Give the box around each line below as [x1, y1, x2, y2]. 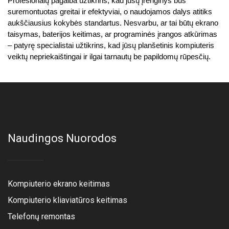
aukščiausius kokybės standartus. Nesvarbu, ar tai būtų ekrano [8, 18, 218, 27]
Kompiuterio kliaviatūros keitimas [8, 195, 127, 205]
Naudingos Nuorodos [8, 131, 117, 145]
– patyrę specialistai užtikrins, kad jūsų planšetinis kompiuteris [8, 41, 214, 50]
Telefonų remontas [8, 211, 75, 221]
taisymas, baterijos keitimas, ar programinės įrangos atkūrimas [8, 30, 217, 38]
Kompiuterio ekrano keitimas [8, 178, 110, 189]
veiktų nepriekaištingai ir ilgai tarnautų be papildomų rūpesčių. [8, 52, 211, 61]
